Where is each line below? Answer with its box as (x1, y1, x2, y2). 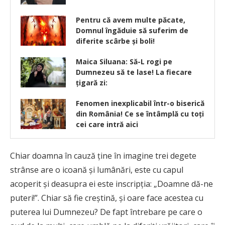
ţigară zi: (76, 78, 107, 88)
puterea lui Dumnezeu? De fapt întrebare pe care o (10, 206, 202, 218)
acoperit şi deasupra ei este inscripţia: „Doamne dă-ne (10, 178, 213, 190)
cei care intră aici (76, 120, 138, 130)
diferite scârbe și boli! (76, 36, 155, 46)
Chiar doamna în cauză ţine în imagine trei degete (10, 150, 196, 162)
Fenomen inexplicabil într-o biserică (76, 98, 204, 108)
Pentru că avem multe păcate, (76, 15, 185, 25)
